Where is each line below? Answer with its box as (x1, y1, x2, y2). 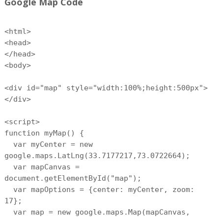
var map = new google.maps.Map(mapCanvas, (4, 208, 190, 217)
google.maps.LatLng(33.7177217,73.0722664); (4, 151, 190, 160)
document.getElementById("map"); (4, 174, 141, 183)
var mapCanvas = (4, 163, 80, 171)
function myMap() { (4, 129, 84, 137)
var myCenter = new (4, 140, 93, 149)
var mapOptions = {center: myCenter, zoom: (4, 185, 194, 194)
